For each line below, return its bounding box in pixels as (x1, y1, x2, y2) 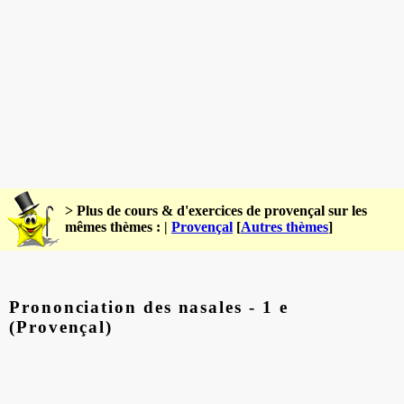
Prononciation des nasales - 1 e (9, 297, 289, 317)
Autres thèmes (241, 219, 328, 234)
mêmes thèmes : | (65, 219, 171, 234)
